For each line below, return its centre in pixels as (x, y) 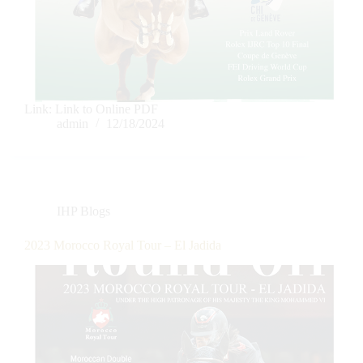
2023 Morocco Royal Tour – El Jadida (123, 246)
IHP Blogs (83, 211)
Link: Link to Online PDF (91, 109)
